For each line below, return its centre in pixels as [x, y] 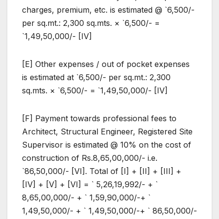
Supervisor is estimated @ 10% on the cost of [107, 145]
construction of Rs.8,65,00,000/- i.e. [90, 158]
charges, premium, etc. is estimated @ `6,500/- [108, 10]
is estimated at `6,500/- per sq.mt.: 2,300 [96, 77]
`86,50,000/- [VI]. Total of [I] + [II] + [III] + [102, 171]
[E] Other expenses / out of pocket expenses [106, 64]
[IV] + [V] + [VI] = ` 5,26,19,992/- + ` [90, 185]
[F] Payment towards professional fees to [99, 119]
